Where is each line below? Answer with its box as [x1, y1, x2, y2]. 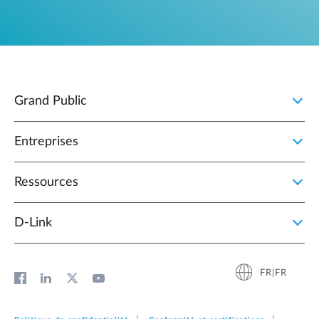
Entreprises [14, 135, 78, 149]
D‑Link [14, 216, 52, 230]
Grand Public [14, 95, 87, 108]
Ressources [14, 176, 78, 189]
